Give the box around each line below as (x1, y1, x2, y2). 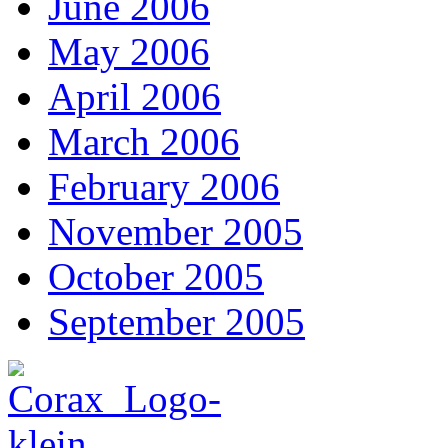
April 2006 (48, 75, 221, 119)
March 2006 (48, 120, 240, 164)
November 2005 (48, 210, 303, 254)
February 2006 (48, 165, 280, 209)
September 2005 (48, 300, 305, 344)
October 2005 (48, 255, 264, 299)
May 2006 (48, 30, 210, 74)
